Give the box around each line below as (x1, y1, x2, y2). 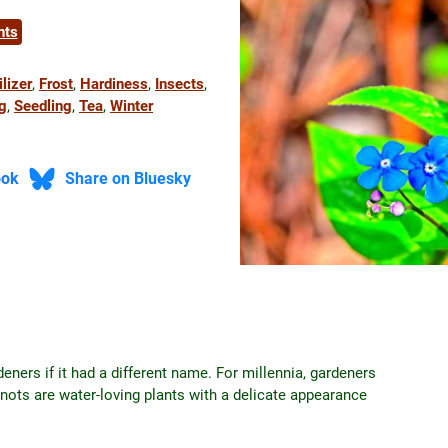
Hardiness (80, 75, 148, 93)
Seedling (14, 97, 72, 115)
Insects (155, 75, 204, 93)
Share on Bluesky (64, 170, 191, 189)
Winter (110, 97, 153, 115)
